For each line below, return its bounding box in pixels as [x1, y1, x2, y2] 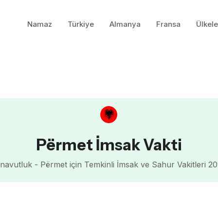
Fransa [156, 19, 181, 29]
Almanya [109, 19, 141, 29]
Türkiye [68, 19, 94, 29]
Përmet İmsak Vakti [36, 135, 182, 155]
